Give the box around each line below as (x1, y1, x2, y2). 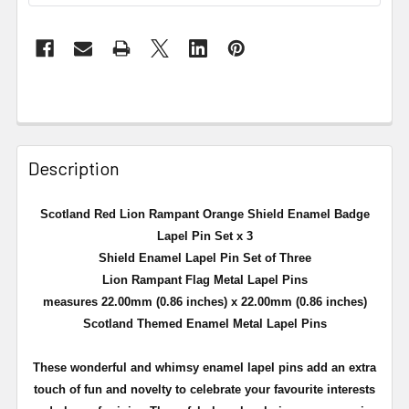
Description (28, 156, 120, 179)
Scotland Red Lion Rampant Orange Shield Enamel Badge (39, 206, 370, 221)
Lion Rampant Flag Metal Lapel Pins (101, 272, 308, 287)
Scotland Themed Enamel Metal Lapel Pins (82, 316, 327, 330)
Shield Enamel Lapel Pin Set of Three (98, 250, 311, 265)
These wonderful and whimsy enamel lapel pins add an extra (33, 360, 376, 374)
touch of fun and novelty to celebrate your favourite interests (34, 382, 375, 396)
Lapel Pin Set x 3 (156, 228, 253, 243)
